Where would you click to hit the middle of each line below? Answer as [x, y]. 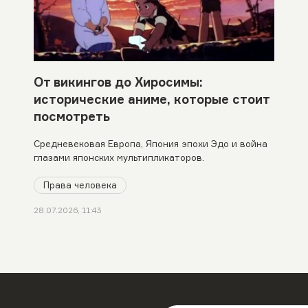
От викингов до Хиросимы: [118, 81]
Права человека [80, 185]
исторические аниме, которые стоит [152, 99]
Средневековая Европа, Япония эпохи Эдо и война [150, 143]
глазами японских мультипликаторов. [119, 157]
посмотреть [71, 116]
